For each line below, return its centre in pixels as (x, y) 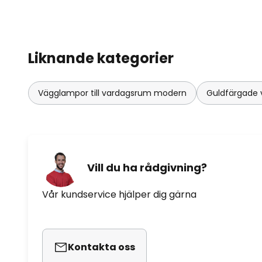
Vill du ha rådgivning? (147, 168)
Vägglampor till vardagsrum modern (112, 93)
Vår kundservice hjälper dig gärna (119, 194)
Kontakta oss (101, 247)
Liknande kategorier (101, 58)
